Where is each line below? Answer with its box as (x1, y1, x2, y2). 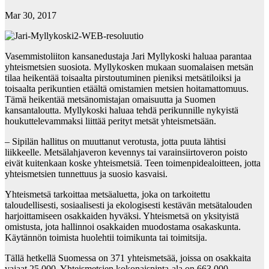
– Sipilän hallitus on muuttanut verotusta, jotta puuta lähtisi (5, 136, 226, 147)
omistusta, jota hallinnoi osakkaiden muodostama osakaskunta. (5, 222, 241, 232)
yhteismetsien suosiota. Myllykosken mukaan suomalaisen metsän (5, 62, 253, 73)
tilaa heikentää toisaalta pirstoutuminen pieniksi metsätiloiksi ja (5, 73, 241, 83)
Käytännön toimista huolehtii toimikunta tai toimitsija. (5, 232, 207, 243)
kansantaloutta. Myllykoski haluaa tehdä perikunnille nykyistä (5, 105, 238, 116)
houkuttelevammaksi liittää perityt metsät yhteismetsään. (5, 116, 216, 127)
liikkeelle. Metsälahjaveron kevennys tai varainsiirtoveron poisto (5, 147, 247, 158)
